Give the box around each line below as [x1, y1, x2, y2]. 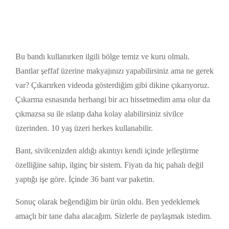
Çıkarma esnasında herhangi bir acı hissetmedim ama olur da [15, 95, 210, 104]
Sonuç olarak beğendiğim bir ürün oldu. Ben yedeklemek [15, 197, 200, 207]
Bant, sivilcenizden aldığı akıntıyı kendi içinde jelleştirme [15, 146, 199, 155]
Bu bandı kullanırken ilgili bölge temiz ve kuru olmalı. [15, 52, 190, 61]
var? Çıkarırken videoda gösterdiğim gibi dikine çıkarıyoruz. [15, 81, 210, 90]
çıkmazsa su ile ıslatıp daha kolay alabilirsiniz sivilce [15, 109, 184, 119]
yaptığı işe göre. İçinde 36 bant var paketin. [15, 175, 154, 184]
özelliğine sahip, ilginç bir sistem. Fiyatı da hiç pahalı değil [15, 161, 203, 170]
